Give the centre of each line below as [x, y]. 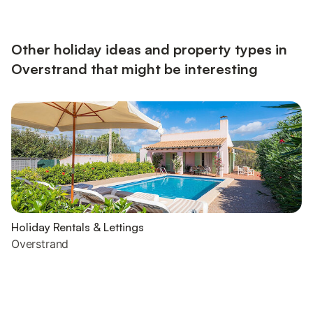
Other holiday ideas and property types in [149, 49]
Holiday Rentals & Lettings [78, 227]
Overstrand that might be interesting [134, 69]
